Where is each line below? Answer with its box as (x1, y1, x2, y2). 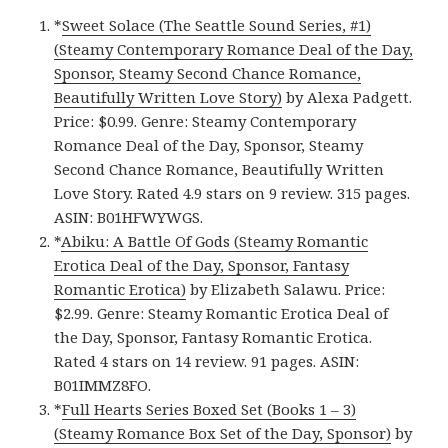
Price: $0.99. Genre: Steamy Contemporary (54, 111, 357, 132)
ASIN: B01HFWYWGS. (54, 207, 204, 228)
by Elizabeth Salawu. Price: (186, 279, 386, 300)
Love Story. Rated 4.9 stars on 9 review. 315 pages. (54, 183, 411, 204)
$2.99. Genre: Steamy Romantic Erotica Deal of (54, 303, 389, 324)
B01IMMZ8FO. (54, 375, 152, 396)
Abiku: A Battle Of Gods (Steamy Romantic (61, 231, 369, 252)
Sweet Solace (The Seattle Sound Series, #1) (62, 15, 372, 36)
